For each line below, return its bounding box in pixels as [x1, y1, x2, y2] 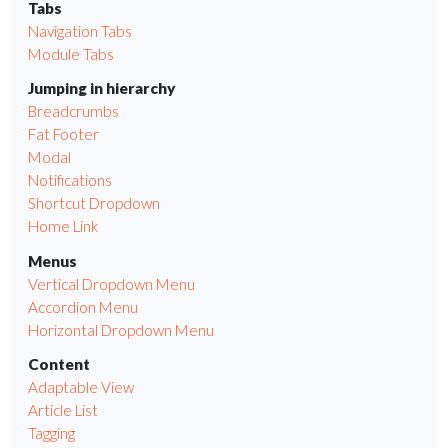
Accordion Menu [28, 297, 138, 316]
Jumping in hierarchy [28, 79, 176, 98]
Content [28, 355, 90, 374]
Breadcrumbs [28, 102, 119, 121]
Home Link [28, 217, 98, 236]
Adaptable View [28, 378, 134, 397]
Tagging [28, 424, 75, 443]
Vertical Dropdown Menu [28, 274, 195, 293]
